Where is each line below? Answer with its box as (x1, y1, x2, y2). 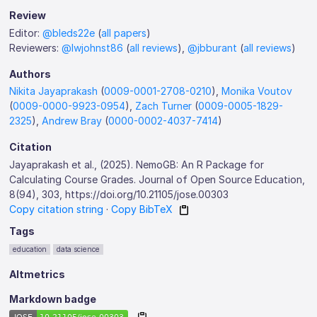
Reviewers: (9, 41, 62, 54)
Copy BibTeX (111, 202, 173, 215)
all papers (101, 26, 147, 39)
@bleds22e (42, 26, 96, 39)
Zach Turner (135, 100, 192, 112)
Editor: (9, 26, 43, 39)
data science (57, 245, 100, 253)
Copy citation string (9, 202, 104, 215)
